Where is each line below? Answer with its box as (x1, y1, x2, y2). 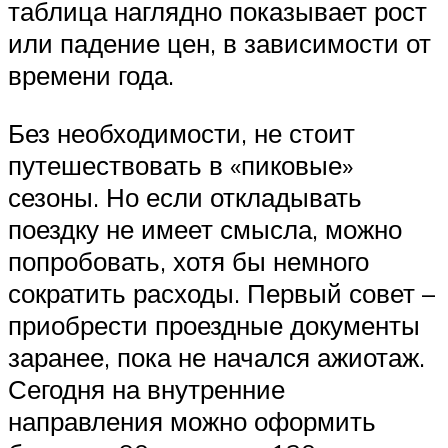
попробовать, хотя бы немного (8, 244, 369, 277)
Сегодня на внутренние (8, 372, 285, 405)
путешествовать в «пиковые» (8, 148, 353, 181)
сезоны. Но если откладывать (8, 180, 362, 213)
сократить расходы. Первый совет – (8, 276, 435, 309)
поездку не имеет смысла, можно (8, 212, 402, 245)
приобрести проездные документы (8, 308, 420, 341)
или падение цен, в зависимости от (8, 27, 431, 60)
